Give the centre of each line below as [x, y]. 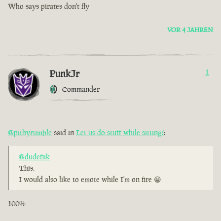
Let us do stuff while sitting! [120, 133]
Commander [81, 89]
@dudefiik [34, 157]
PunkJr [64, 74]
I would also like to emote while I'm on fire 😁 [90, 180]
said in [64, 133]
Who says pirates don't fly [49, 6]
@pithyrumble [30, 133]
